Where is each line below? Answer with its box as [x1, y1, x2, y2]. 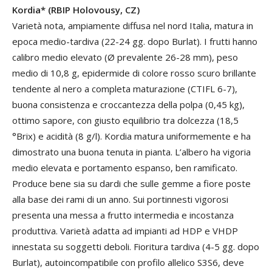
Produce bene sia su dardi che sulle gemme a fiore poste [12, 177, 251, 189]
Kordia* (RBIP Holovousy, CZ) [12, 4, 140, 16]
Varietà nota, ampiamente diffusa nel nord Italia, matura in [12, 19, 253, 32]
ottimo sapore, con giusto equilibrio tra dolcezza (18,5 [12, 114, 239, 126]
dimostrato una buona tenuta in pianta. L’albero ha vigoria [12, 146, 251, 158]
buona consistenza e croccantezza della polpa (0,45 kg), [12, 98, 245, 110]
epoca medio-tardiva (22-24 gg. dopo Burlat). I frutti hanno [12, 35, 257, 47]
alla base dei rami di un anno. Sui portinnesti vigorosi [12, 193, 228, 205]
